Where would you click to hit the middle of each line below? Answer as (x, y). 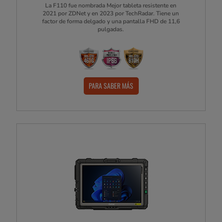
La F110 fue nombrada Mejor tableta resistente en (111, 5)
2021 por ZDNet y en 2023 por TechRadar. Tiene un (111, 13)
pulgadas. (111, 29)
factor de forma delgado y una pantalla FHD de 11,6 (111, 21)
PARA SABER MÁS (111, 86)
